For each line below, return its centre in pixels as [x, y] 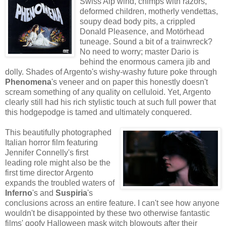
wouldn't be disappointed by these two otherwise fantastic [107, 213]
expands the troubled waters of [60, 183]
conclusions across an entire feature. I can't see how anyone [112, 203]
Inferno [19, 193]
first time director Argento [49, 173]
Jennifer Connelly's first [47, 153]
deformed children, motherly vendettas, [149, 12]
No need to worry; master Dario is [139, 52]
